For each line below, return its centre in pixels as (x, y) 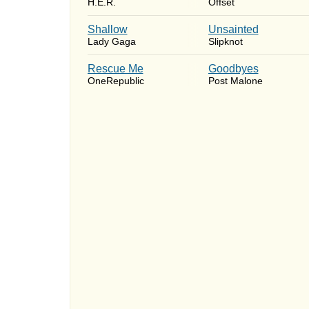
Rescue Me (115, 69)
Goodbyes (233, 69)
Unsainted (233, 29)
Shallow (107, 29)
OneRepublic (116, 81)
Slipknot (225, 41)
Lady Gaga (111, 41)
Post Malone (235, 81)
